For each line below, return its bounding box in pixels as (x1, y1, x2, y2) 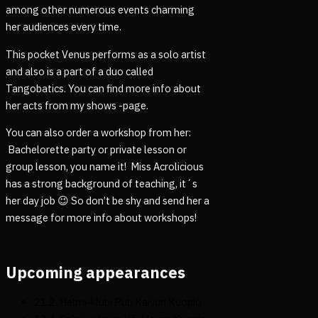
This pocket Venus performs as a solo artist (6, 47, 206, 61)
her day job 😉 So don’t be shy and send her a (6, 194, 209, 208)
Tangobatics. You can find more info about (6, 81, 201, 95)
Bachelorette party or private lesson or (6, 143, 187, 157)
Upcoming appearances (6, 263, 185, 283)
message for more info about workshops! (6, 211, 197, 225)
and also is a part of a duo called (6, 64, 153, 78)
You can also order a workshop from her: (6, 126, 191, 140)
